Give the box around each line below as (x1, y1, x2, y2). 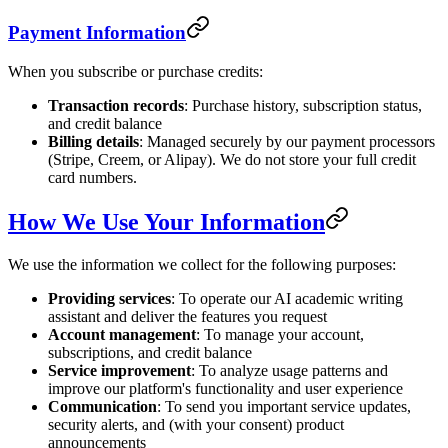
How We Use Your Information (8, 209, 325, 236)
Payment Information (8, 21, 186, 43)
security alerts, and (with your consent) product (48, 416, 344, 434)
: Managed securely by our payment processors (139, 132, 435, 150)
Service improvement (48, 362, 191, 380)
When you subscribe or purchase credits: (8, 62, 263, 80)
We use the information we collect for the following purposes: (8, 256, 396, 274)
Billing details (48, 132, 139, 150)
